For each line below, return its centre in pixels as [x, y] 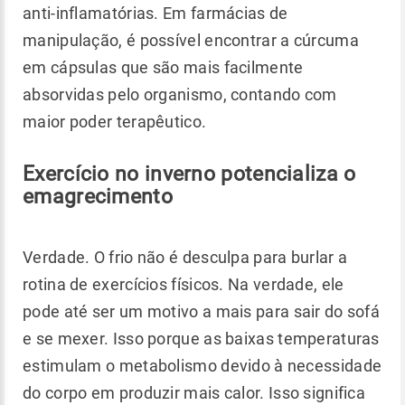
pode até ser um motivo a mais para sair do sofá [202, 311]
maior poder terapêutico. [115, 121]
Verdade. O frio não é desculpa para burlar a [185, 257]
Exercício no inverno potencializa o [189, 173]
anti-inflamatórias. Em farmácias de [155, 13]
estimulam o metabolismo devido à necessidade [202, 365]
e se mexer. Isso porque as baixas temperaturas [201, 338]
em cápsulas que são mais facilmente [163, 67]
